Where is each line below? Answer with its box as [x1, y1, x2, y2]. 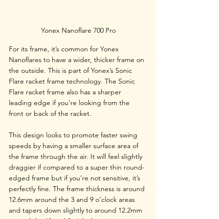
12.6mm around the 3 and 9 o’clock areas [9, 195, 137, 204]
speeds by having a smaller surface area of [9, 141, 140, 150]
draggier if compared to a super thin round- [9, 162, 145, 172]
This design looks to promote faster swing [9, 130, 139, 139]
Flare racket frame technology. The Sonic [9, 76, 137, 86]
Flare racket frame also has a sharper [9, 87, 123, 96]
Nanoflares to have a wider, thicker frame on [9, 55, 146, 64]
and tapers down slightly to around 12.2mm [9, 205, 144, 215]
